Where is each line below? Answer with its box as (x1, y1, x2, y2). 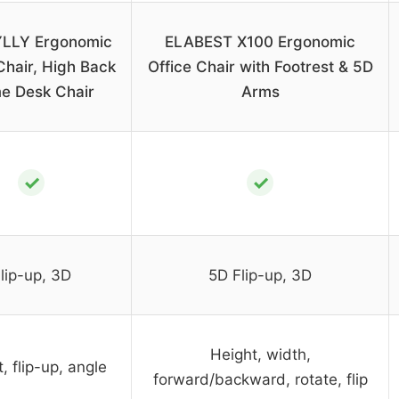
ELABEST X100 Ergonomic (165, 33, 355, 52)
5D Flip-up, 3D (208, 266, 312, 285)
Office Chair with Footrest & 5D (147, 58, 373, 77)
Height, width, (209, 346, 311, 364)
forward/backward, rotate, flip (152, 370, 368, 389)
